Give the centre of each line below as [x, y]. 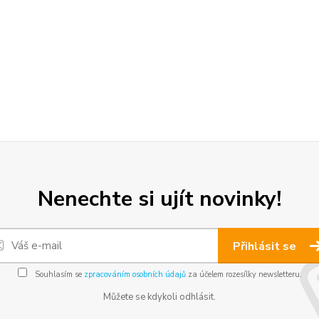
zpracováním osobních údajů [135, 274]
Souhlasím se [58, 274]
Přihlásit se [266, 246]
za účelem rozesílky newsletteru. [244, 274]
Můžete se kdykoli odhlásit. [159, 297]
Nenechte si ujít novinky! [159, 199]
